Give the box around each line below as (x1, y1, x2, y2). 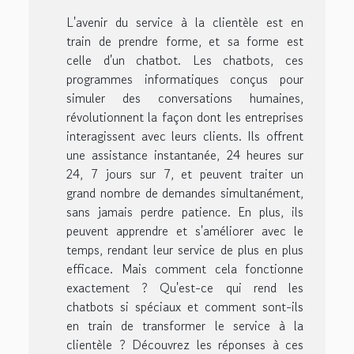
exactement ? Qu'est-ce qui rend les (66, 277, 303, 297)
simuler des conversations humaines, (66, 88, 303, 107)
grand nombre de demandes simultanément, (66, 183, 303, 202)
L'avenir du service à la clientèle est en (66, 12, 303, 32)
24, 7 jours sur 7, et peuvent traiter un (66, 164, 303, 183)
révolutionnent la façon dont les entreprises (66, 107, 303, 126)
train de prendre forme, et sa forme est (66, 31, 303, 51)
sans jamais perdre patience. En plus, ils (66, 201, 303, 221)
